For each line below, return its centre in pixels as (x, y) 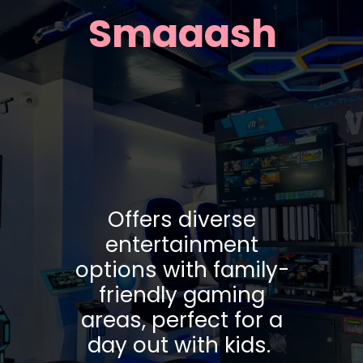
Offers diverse (182, 219)
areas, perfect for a (182, 320)
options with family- (182, 269)
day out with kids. (182, 345)
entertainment (182, 244)
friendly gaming (182, 295)
